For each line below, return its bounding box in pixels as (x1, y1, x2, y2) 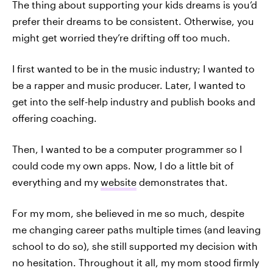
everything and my (12, 176, 101, 188)
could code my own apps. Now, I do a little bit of (12, 160, 234, 171)
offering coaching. (12, 112, 97, 124)
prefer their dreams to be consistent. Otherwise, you (12, 15, 254, 27)
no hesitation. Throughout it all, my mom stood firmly (12, 257, 259, 268)
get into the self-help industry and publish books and (12, 96, 255, 107)
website (101, 176, 136, 188)
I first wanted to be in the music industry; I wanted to (12, 63, 255, 74)
